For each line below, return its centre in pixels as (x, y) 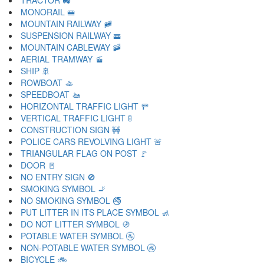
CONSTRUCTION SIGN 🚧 (70, 130)
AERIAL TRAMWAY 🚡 (62, 59)
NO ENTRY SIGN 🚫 (58, 177)
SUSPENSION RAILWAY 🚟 (71, 35)
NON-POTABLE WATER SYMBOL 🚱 (88, 247)
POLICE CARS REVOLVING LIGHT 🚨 (91, 141)
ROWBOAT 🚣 (47, 82)
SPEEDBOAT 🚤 (50, 94)
